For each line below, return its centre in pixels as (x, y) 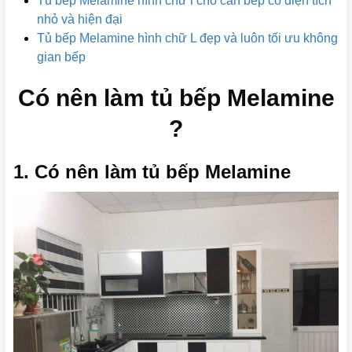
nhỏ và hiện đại (80, 19)
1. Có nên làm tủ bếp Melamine (152, 172)
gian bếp (61, 57)
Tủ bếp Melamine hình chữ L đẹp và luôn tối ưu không (187, 38)
